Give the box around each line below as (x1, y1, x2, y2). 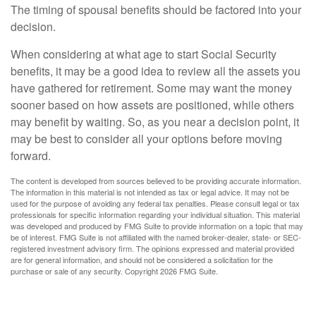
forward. (11, 147, 51, 164)
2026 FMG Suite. (160, 265, 218, 276)
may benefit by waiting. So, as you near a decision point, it (11, 113, 299, 130)
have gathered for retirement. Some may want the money (11, 79, 292, 96)
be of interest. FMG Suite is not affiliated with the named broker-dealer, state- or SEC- (11, 231, 301, 243)
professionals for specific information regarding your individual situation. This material (11, 208, 300, 220)
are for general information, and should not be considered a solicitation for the (11, 253, 273, 265)
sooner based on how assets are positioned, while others (11, 96, 294, 113)
